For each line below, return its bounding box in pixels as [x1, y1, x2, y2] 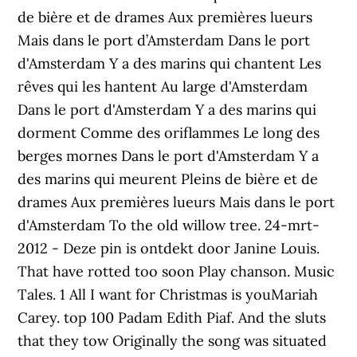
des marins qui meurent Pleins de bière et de [18, 170, 319, 188]
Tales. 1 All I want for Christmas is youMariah [18, 285, 319, 304]
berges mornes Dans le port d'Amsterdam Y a [18, 147, 320, 165]
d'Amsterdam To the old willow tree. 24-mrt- [18, 216, 320, 234]
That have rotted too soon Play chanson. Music [18, 262, 335, 280]
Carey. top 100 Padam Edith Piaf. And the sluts [18, 308, 327, 327]
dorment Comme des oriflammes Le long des [18, 124, 320, 142]
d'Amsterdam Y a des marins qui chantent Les [18, 54, 322, 73]
